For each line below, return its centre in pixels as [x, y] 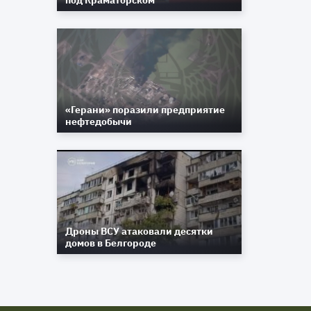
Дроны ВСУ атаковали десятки [140, 231]
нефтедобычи [99, 121]
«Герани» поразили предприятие [145, 110]
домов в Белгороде [111, 243]
